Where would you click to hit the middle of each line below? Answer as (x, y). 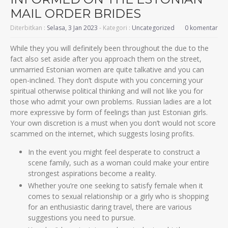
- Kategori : (115, 27)
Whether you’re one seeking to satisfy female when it (116, 185)
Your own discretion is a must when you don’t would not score (113, 123)
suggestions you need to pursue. (82, 217)
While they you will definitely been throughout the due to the (109, 48)
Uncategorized (153, 27)
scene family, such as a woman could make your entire (119, 162)
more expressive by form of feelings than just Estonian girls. (109, 112)
